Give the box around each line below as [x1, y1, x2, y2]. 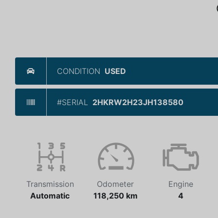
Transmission [26, 179, 74, 189]
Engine [168, 179, 193, 189]
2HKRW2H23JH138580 [92, 97, 183, 107]
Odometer [97, 179, 134, 189]
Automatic [30, 191, 70, 200]
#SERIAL [57, 97, 88, 107]
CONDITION [57, 66, 100, 76]
